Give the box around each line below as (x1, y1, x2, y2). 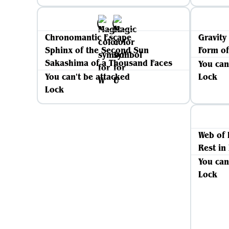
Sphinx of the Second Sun (45, 44, 149, 56)
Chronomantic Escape (45, 32, 131, 43)
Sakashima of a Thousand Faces (45, 57, 172, 68)
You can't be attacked (45, 71, 130, 82)
